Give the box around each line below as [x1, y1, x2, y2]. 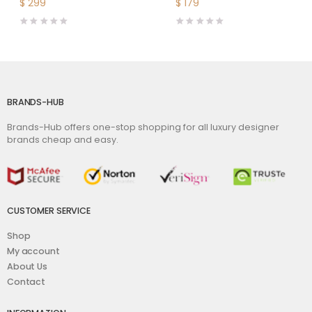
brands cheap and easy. [7, 133, 118, 146]
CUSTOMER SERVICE [7, 205, 91, 217]
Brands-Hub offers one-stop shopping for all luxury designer [7, 120, 279, 133]
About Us [7, 260, 47, 273]
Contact [7, 276, 46, 288]
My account [7, 245, 60, 258]
